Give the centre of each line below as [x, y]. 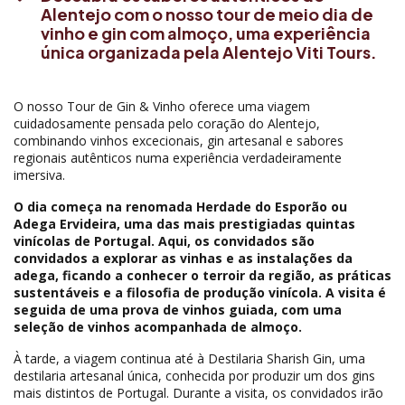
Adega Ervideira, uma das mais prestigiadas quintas [184, 224]
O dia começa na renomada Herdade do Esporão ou [180, 207]
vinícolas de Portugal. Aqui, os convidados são [164, 241]
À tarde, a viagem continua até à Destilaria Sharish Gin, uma [189, 358]
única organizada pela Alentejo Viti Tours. [209, 52]
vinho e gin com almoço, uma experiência [206, 33]
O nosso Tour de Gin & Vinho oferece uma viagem [162, 106]
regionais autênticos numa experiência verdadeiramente [178, 158]
